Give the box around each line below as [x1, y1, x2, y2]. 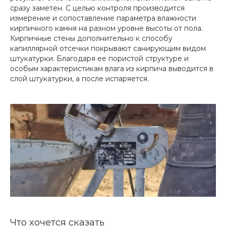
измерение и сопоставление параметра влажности [10, 14, 196, 23]
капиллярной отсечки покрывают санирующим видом [10, 44, 206, 53]
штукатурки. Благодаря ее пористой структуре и [10, 54, 189, 63]
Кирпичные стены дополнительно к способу [10, 34, 173, 43]
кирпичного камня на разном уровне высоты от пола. [10, 24, 203, 33]
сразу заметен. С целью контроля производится [10, 4, 185, 13]
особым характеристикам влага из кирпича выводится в [10, 64, 213, 73]
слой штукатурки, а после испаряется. [10, 74, 149, 83]
